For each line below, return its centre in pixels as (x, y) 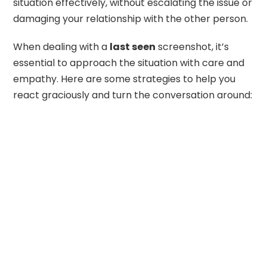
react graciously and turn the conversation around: (133, 95)
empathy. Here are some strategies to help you (125, 79)
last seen (133, 46)
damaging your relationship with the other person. (131, 18)
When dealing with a (62, 46)
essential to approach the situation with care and (129, 63)
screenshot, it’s (193, 46)
